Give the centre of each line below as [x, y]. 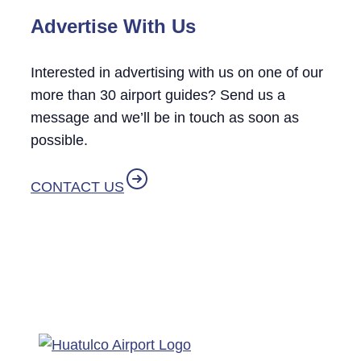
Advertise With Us [113, 26]
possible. [59, 140]
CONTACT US [77, 187]
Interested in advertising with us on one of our [177, 72]
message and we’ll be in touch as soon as [165, 117]
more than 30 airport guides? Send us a [158, 95]
